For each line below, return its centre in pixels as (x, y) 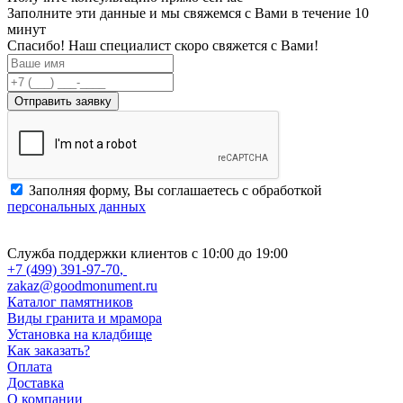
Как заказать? (49, 350)
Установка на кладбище (80, 334)
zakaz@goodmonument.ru (82, 285)
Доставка (36, 382)
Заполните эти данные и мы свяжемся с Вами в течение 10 (188, 13)
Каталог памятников (70, 301)
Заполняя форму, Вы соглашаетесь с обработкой (175, 190)
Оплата (30, 366)
